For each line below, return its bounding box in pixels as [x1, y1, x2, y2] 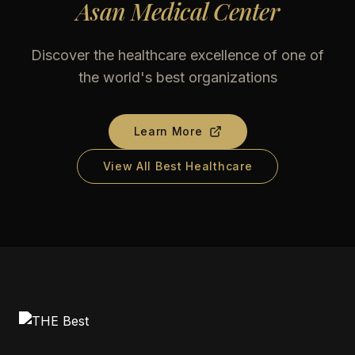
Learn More [133, 124, 203, 138]
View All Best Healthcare [102, 159, 253, 173]
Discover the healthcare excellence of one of [31, 47, 324, 63]
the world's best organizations [78, 69, 277, 86]
